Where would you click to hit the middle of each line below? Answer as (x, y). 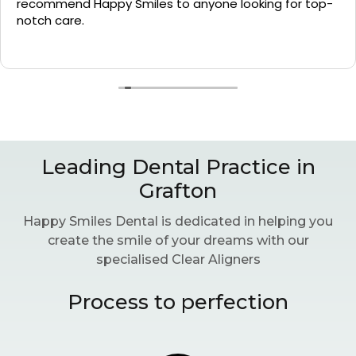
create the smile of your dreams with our (178, 240)
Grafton (178, 190)
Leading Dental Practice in (178, 166)
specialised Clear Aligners (178, 259)
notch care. (50, 20)
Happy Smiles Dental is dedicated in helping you (178, 221)
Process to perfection (178, 301)
